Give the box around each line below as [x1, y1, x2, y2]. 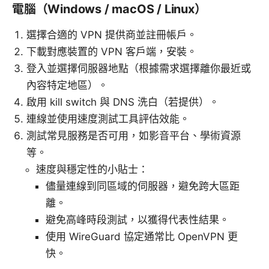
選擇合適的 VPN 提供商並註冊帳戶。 [26, 29, 197, 41]
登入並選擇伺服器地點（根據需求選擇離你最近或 [26, 62, 251, 75]
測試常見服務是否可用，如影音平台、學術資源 [26, 130, 241, 142]
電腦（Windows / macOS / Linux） [12, 2, 207, 17]
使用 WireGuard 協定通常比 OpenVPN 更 [46, 231, 238, 243]
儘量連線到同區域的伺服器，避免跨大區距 [46, 180, 240, 193]
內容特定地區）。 [26, 79, 108, 92]
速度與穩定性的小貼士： [36, 163, 148, 176]
